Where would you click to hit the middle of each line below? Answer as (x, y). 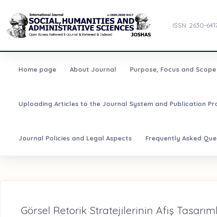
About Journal (93, 70)
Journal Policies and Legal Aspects (75, 138)
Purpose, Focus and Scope (173, 70)
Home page (37, 70)
